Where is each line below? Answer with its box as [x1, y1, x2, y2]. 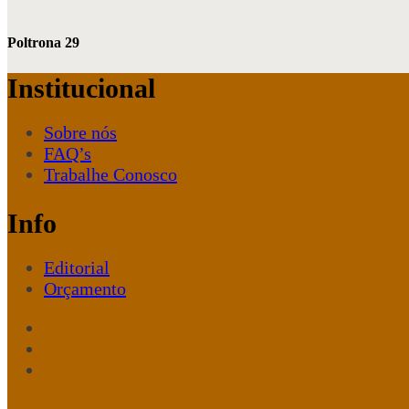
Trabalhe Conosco [44, 164, 177, 185]
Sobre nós [44, 122, 117, 143]
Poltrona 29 [7, 34, 79, 50]
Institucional [7, 73, 155, 104]
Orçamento [44, 278, 126, 299]
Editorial [44, 257, 110, 278]
